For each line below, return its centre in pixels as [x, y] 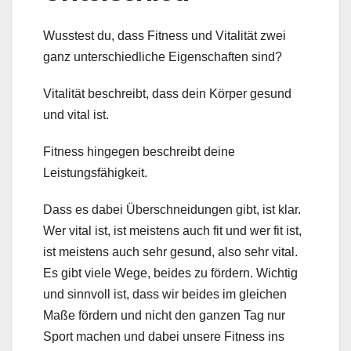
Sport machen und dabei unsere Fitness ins [164, 337]
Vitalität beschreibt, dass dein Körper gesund [167, 94]
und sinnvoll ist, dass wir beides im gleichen [165, 295]
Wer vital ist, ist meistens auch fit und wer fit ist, [172, 231]
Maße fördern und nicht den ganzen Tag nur [164, 316]
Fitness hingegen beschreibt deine [139, 152]
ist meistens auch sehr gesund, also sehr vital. [170, 252]
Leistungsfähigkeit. [95, 173]
